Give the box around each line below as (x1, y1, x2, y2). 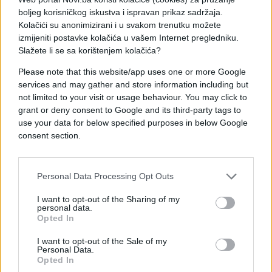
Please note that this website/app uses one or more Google (18, 66, 246, 76)
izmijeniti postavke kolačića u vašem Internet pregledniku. (18, 32, 239, 42)
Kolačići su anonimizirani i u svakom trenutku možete (18, 19, 221, 30)
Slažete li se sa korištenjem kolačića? (18, 45, 163, 55)
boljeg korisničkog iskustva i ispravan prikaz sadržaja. (18, 7, 223, 17)
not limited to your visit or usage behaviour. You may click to (18, 92, 247, 102)
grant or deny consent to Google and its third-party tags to (18, 104, 241, 115)
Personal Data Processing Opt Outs (37, 171, 174, 181)
